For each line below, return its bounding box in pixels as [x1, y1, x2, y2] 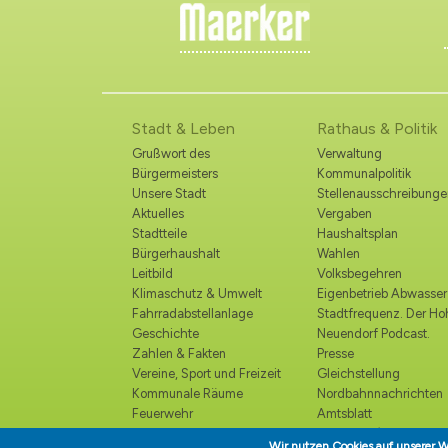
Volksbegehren [317, 265, 402, 281]
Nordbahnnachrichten [317, 385, 443, 401]
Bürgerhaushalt [132, 245, 220, 261]
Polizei [132, 425, 169, 441]
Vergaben [317, 205, 372, 221]
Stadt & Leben [132, 119, 235, 139]
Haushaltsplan [317, 225, 398, 241]
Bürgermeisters [132, 165, 218, 181]
